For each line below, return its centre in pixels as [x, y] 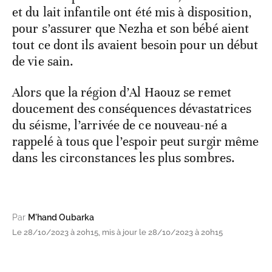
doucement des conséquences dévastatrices [132, 109]
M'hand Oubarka [61, 218]
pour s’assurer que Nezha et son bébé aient [131, 29]
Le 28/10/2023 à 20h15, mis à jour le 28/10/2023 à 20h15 [117, 233]
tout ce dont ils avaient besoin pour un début [135, 45]
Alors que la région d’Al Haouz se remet [122, 93]
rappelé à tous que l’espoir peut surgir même [136, 142]
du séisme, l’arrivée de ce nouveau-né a [120, 125]
